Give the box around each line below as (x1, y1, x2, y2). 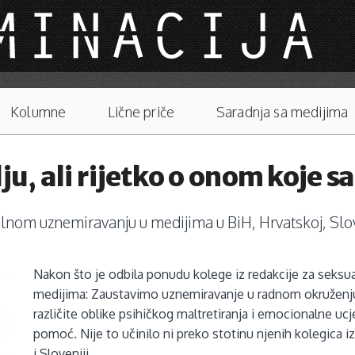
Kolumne (10, 103, 67, 121)
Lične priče (108, 103, 175, 121)
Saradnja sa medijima (216, 103, 349, 121)
